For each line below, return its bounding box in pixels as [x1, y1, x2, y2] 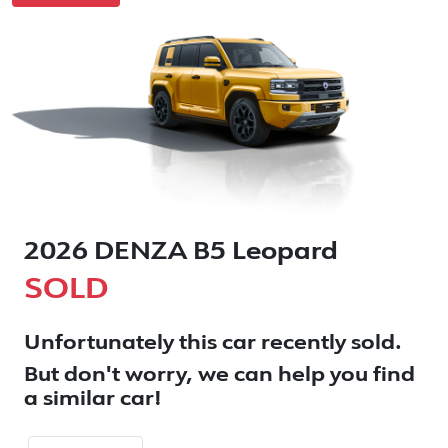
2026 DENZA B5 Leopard [24, 241, 338, 266]
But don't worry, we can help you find [24, 366, 415, 387]
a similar [24, 390, 120, 411]
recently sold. [256, 334, 402, 355]
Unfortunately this [24, 334, 222, 355]
